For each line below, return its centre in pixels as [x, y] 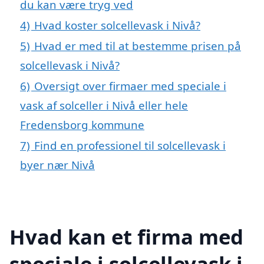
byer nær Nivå [57, 165]
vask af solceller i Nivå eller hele [104, 105]
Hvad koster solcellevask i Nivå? [117, 25]
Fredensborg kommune [82, 125]
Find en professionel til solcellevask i [130, 146]
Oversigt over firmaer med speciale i [130, 86]
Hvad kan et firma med [126, 236]
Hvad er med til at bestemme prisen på [138, 46]
